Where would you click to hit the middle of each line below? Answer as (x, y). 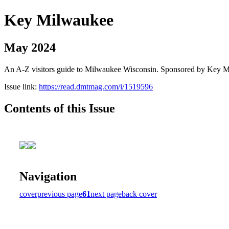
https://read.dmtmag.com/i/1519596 (96, 86)
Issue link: (21, 86)
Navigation (48, 176)
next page (106, 194)
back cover (139, 194)
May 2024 (30, 47)
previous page (60, 194)
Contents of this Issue (60, 108)
